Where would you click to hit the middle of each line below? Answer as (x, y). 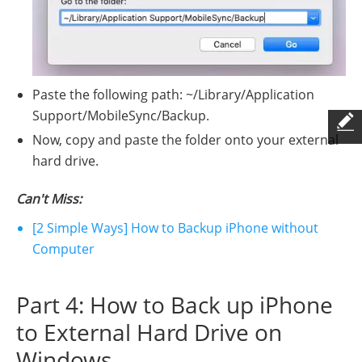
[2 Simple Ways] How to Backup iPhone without (175, 228)
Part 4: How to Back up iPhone (175, 305)
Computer (63, 249)
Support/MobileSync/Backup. (121, 116)
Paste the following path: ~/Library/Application (173, 95)
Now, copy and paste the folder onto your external (185, 140)
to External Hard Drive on (149, 333)
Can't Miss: (49, 199)
